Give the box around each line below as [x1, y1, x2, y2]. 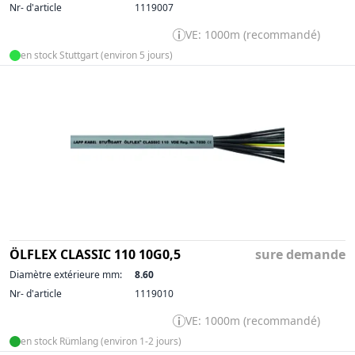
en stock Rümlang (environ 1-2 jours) [21, 334, 181, 348]
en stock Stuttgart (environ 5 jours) [21, 48, 173, 62]
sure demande [255, 245, 345, 263]
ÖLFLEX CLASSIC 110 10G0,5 [10, 245, 181, 263]
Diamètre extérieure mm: [10, 267, 122, 281]
